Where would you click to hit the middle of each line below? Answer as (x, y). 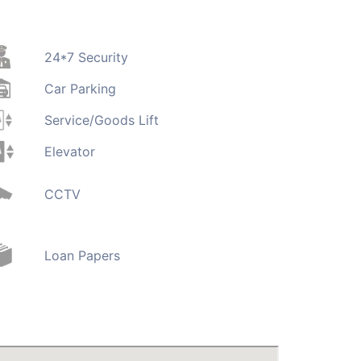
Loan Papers (82, 255)
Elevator (69, 152)
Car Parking (80, 88)
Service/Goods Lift (101, 120)
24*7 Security (86, 57)
